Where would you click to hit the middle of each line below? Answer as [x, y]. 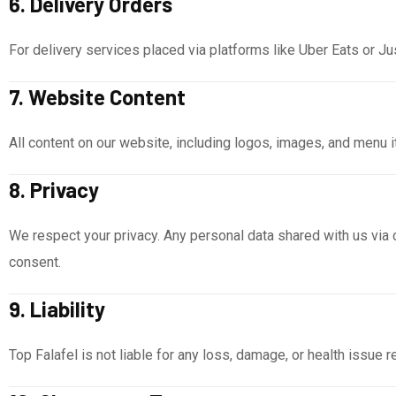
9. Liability [57, 309]
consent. [35, 262]
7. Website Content [97, 97]
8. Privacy [54, 190]
